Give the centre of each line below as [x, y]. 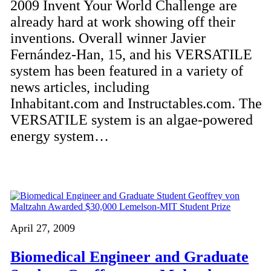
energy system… [60, 136]
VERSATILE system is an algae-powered [132, 120]
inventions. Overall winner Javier [108, 38]
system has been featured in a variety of [127, 71]
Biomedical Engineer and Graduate [130, 257]
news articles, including [80, 87]
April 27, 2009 [43, 228]
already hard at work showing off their [123, 22]
